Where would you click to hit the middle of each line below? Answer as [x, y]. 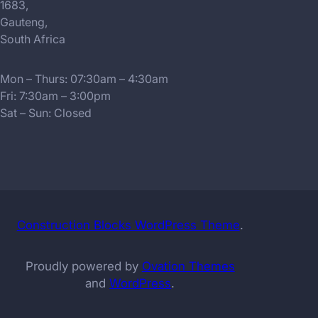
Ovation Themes [188, 266]
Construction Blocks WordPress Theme [128, 225]
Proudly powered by [83, 266]
